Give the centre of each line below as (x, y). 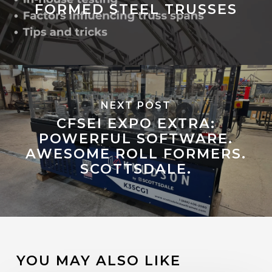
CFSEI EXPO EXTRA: (136, 123)
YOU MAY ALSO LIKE (98, 260)
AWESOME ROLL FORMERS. (136, 153)
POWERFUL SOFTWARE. (136, 138)
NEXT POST (136, 105)
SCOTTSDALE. (136, 168)
